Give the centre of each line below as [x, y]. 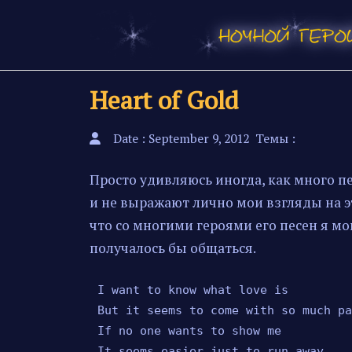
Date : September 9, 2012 [181, 139]
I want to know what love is [192, 290]
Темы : [275, 139]
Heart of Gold [164, 100]
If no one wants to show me [189, 330]
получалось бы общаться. [173, 248]
